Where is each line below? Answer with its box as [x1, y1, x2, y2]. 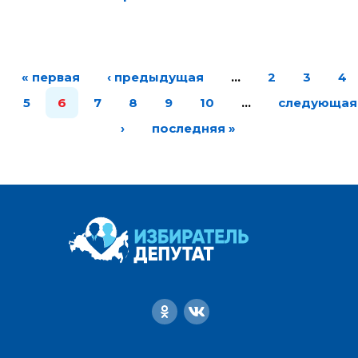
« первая [21, 70, 80, 85]
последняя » [151, 121, 236, 136]
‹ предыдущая [106, 70, 204, 85]
